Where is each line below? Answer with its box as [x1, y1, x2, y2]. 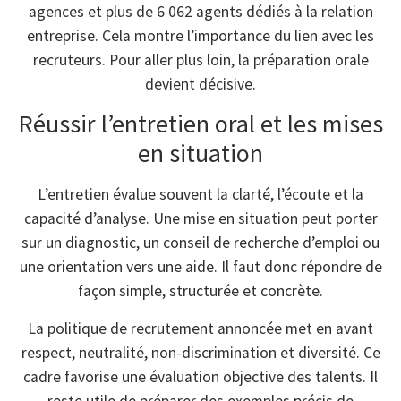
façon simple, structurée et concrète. [78, 281, 323, 302]
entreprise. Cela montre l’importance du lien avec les [27, 25, 374, 46]
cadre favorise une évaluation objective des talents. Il [23, 366, 378, 387]
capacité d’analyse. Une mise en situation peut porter [23, 209, 378, 229]
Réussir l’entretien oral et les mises [18, 107, 383, 141]
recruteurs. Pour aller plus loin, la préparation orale [32, 49, 369, 70]
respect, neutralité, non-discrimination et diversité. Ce [21, 342, 380, 363]
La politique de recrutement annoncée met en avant [28, 318, 373, 338]
